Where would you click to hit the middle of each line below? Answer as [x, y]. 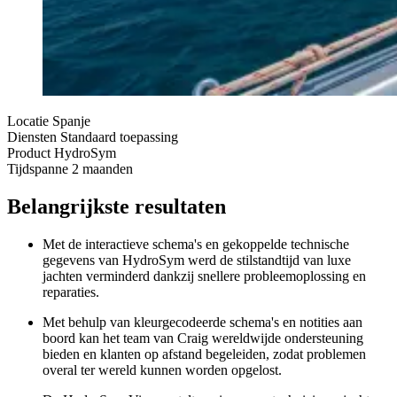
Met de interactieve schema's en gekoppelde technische [196, 244]
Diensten [34, 136]
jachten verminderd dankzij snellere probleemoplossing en [204, 276]
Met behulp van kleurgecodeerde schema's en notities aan [202, 322]
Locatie [30, 121]
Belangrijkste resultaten [117, 206]
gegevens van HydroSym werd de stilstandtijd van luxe [197, 260]
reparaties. [71, 292]
